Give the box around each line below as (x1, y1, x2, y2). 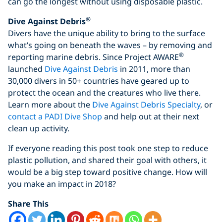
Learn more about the (8, 99, 92, 111)
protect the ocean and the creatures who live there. (8, 87, 201, 99)
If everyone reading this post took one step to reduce (8, 143, 208, 154)
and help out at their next (102, 111, 199, 122)
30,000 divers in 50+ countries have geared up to (8, 75, 189, 87)
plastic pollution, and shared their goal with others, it (8, 155, 207, 166)
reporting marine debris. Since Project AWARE (8, 52, 179, 63)
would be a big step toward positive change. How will (8, 166, 207, 178)
